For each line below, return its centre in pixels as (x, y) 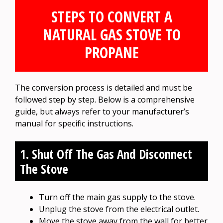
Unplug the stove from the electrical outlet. (119, 209)
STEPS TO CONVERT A (111, 16)
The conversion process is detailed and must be (104, 87)
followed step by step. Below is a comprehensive (105, 99)
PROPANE (111, 52)
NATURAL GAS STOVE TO (111, 34)
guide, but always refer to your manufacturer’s (102, 111)
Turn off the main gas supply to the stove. (117, 197)
